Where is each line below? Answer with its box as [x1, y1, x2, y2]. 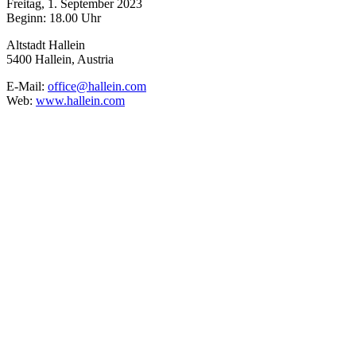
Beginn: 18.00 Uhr [6, 11, 101, 25]
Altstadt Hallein [6, 38, 85, 52]
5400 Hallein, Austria [6, 52, 114, 67]
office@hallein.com [48, 79, 146, 94]
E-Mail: [6, 79, 48, 94]
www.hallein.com [36, 94, 125, 108]
